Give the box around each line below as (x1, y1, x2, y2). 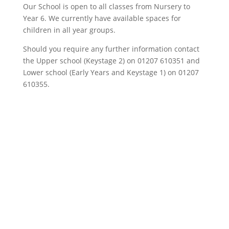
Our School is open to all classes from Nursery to (22, 2, 190, 11)
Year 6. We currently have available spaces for (22, 13, 181, 23)
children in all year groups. (22, 25, 116, 35)
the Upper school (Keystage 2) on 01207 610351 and (22, 56, 200, 65)
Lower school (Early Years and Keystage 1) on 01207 (22, 67, 199, 77)
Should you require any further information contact (22, 44, 199, 54)
